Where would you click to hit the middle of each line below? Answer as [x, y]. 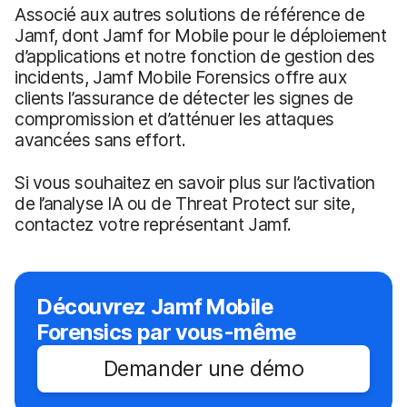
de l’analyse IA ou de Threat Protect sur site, [185, 204]
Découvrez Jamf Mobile [155, 307]
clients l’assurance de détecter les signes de [184, 99]
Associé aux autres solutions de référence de [190, 15]
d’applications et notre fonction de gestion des [195, 57]
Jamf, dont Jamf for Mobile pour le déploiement [201, 36]
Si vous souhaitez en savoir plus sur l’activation [195, 183]
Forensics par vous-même [167, 333]
